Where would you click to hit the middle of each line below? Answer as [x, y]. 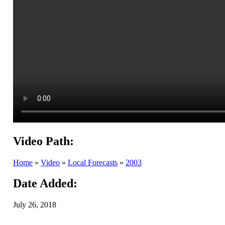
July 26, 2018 [35, 205]
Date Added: [45, 184]
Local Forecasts [93, 162]
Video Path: [43, 141]
